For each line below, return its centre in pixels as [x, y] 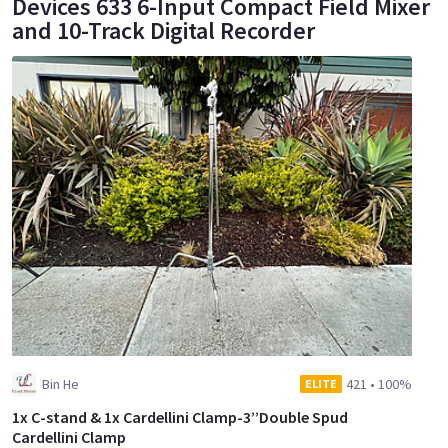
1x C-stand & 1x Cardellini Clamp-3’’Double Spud [180, 417]
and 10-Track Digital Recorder [163, 31]
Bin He [60, 384]
